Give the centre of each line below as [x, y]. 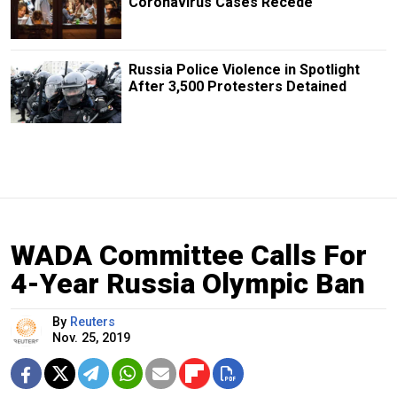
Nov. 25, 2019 [91, 338]
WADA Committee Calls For [189, 255]
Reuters [93, 322]
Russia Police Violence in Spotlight [244, 69]
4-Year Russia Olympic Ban [188, 284]
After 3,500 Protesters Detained [237, 86]
